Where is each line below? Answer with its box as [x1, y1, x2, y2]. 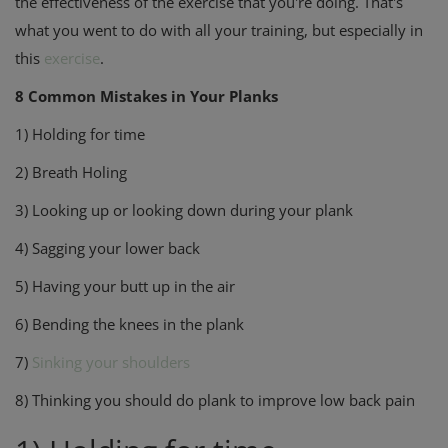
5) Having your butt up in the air [15, 276, 235, 297]
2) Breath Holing [15, 162, 127, 183]
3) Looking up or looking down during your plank [15, 200, 353, 221]
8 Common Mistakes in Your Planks [15, 86, 278, 107]
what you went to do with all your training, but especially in [15, 20, 423, 41]
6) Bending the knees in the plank [15, 314, 244, 335]
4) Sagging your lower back [15, 238, 200, 259]
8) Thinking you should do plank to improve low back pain [15, 390, 415, 411]
